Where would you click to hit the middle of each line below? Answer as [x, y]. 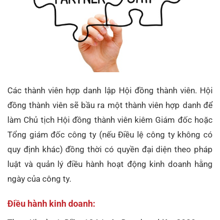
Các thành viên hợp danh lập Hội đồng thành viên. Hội [110, 91]
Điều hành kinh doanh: [51, 204]
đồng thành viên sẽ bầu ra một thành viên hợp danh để [110, 105]
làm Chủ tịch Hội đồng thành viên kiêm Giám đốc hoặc [110, 120]
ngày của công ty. [39, 179]
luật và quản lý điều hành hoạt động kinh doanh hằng [110, 164]
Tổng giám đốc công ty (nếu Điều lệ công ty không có [110, 135]
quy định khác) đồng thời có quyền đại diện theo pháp [110, 150]
